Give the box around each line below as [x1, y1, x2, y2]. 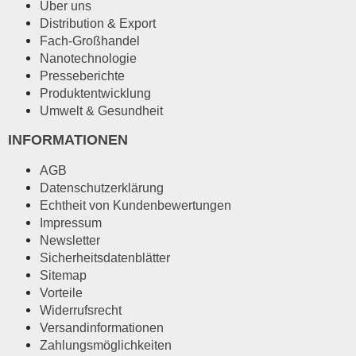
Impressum [40, 215, 102, 230]
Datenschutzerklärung [40, 180, 164, 195]
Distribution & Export [40, 15, 156, 30]
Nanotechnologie [40, 50, 137, 65]
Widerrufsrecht [40, 302, 122, 317]
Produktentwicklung [40, 85, 151, 100]
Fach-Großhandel [40, 33, 140, 48]
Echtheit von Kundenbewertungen [40, 197, 231, 212]
